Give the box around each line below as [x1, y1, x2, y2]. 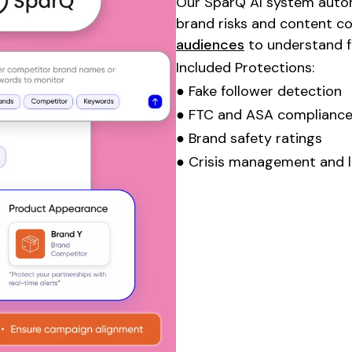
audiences [176, 35, 244, 54]
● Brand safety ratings [176, 128, 322, 148]
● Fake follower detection [176, 81, 342, 101]
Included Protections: [176, 57, 314, 77]
